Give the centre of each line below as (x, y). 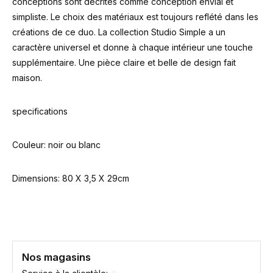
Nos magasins (56, 257)
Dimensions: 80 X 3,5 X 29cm (71, 178)
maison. (27, 78)
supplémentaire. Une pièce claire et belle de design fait (124, 62)
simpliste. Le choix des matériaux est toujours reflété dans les (135, 17)
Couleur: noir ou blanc (56, 145)
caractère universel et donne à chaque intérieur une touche (133, 47)
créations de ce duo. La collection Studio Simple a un (119, 32)
